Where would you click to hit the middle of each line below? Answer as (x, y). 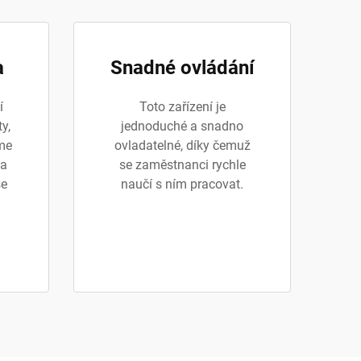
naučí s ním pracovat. (182, 184)
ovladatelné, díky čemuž (182, 145)
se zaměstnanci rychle (182, 165)
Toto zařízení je (182, 107)
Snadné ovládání (182, 68)
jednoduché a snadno (182, 126)
